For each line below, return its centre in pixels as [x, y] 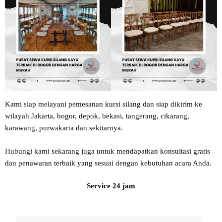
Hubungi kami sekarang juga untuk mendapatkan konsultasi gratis [108, 151]
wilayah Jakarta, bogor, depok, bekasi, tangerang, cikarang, [97, 116]
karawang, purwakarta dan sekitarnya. [64, 128]
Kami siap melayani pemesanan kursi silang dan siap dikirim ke [104, 104]
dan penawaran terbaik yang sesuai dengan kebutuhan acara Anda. [108, 163]
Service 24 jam [111, 186]
